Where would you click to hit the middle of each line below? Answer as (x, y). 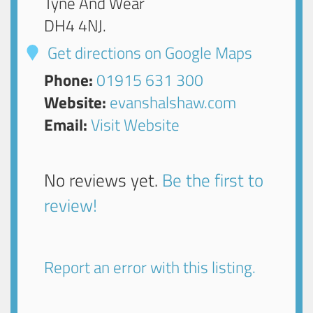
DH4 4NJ (74, 26)
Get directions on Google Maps (148, 53)
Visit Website (136, 125)
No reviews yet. (103, 180)
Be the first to (213, 180)
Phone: (69, 80)
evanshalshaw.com (173, 103)
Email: (66, 125)
